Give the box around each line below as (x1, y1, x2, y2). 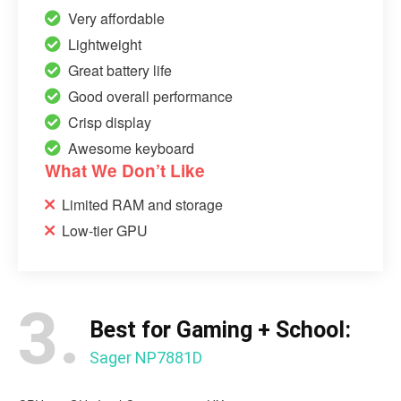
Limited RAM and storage (62, 193, 223, 215)
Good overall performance (68, 85, 233, 107)
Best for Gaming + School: (90, 316, 351, 343)
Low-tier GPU (62, 219, 148, 241)
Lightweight (68, 33, 141, 55)
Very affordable (68, 7, 165, 29)
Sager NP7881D (90, 347, 202, 367)
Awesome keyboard (68, 137, 194, 158)
